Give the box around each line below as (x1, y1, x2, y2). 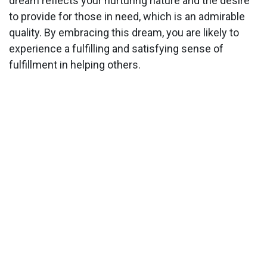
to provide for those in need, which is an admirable (9, 10, 245, 23)
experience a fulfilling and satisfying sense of (9, 42, 223, 55)
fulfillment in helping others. (9, 58, 141, 72)
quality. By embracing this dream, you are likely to (9, 26, 239, 39)
